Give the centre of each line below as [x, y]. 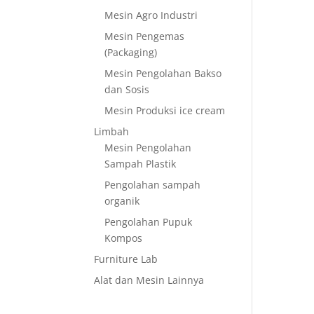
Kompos [124, 238]
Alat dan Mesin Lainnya [149, 280]
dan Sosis [127, 89]
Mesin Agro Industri [151, 15]
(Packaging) [131, 52]
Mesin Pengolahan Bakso [163, 73]
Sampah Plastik [141, 164]
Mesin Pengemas [145, 36]
